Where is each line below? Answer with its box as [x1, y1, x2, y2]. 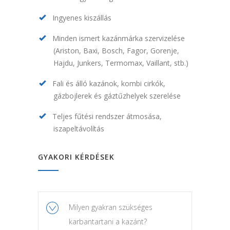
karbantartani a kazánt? [69, 217, 147, 227]
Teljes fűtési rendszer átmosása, [52, 111, 162, 122]
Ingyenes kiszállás [52, 13, 111, 23]
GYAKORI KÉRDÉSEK [38, 152, 114, 162]
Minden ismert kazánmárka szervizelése [52, 33, 185, 44]
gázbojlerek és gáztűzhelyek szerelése [53, 91, 181, 101]
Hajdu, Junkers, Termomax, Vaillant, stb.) [53, 58, 188, 68]
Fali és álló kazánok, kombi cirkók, [52, 79, 165, 89]
